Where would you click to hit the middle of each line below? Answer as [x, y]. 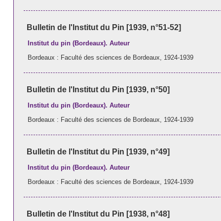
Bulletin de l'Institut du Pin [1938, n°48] [98, 214]
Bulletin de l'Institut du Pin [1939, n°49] [98, 151]
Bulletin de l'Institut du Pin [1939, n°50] [98, 89]
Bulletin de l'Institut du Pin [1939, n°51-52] [104, 27]
